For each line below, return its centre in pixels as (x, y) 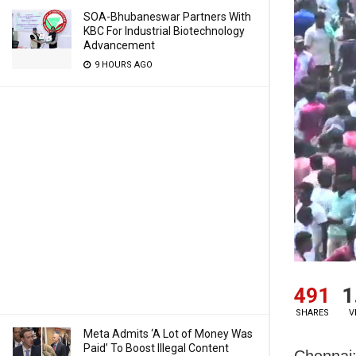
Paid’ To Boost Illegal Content (156, 348)
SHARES (312, 312)
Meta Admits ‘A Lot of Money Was (168, 334)
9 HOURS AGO (122, 65)
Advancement (119, 45)
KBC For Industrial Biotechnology (164, 31)
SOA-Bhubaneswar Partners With (167, 17)
